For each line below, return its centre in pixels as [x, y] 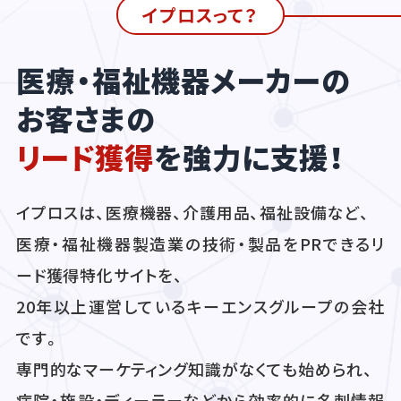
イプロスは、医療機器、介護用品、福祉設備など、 [193, 213]
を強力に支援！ [249, 156]
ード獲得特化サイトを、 [100, 275]
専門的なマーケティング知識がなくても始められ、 [195, 369]
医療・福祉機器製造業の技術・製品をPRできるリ [200, 244]
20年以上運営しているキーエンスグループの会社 [200, 307]
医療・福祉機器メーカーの [183, 79]
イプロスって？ [200, 15]
